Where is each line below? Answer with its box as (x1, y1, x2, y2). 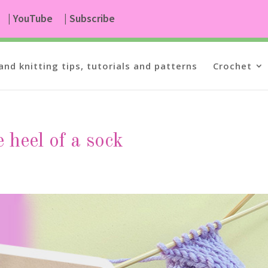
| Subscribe (64, 11, 115, 25)
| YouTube (8, 11, 53, 25)
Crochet (212, 60, 252, 72)
